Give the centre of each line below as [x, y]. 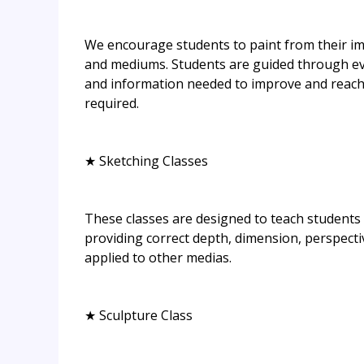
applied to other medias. [158, 258]
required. [112, 104]
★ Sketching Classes [146, 161]
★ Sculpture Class [139, 316]
